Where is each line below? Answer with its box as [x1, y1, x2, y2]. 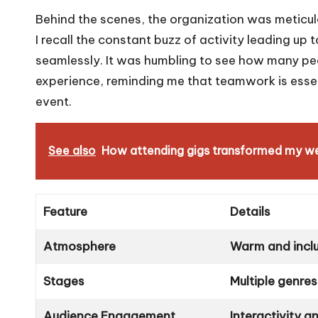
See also [48, 143, 96, 158]
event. [35, 93, 72, 109]
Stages [43, 273, 85, 289]
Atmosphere [43, 238, 116, 254]
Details [230, 203, 271, 219]
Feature [43, 203, 88, 219]
